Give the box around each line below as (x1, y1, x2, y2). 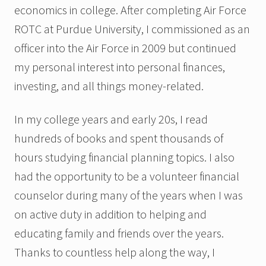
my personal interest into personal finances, (14, 59, 225, 74)
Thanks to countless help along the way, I (14, 244, 215, 259)
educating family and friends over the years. (14, 225, 224, 240)
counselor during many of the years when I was (14, 187, 243, 202)
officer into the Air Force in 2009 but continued (14, 40, 236, 55)
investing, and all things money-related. (14, 78, 204, 93)
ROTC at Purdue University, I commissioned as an (14, 21, 250, 36)
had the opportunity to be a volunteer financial (14, 168, 239, 183)
